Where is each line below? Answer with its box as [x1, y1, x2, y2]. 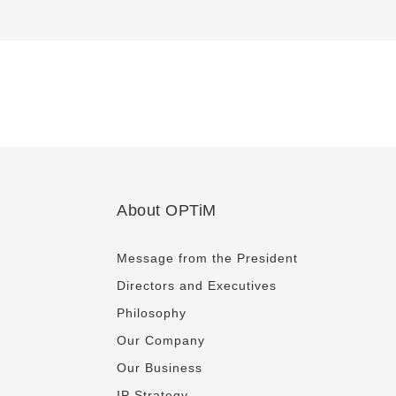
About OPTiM [117, 202, 217, 219]
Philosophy [117, 306, 187, 320]
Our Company [117, 333, 205, 347]
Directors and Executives [117, 278, 277, 293]
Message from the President [117, 251, 298, 265]
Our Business [117, 361, 202, 375]
